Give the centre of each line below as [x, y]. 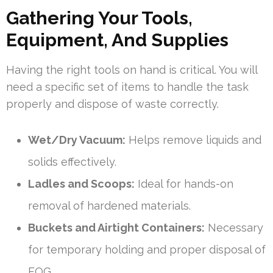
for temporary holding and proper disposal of [147, 250]
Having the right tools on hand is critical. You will [132, 70]
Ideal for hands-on [184, 184]
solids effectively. [72, 162]
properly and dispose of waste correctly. [112, 104]
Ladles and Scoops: [81, 184]
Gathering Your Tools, [99, 18]
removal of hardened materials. [109, 206]
